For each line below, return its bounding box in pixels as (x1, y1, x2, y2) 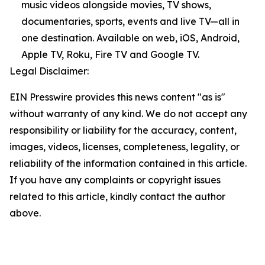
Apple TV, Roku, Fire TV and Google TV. (21, 49, 199, 61)
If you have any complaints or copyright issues (9, 174, 221, 186)
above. (9, 207, 41, 219)
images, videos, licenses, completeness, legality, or (9, 141, 240, 153)
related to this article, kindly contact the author (9, 190, 225, 203)
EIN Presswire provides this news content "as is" (9, 91, 225, 104)
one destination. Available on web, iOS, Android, (21, 32, 240, 44)
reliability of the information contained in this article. (9, 157, 247, 170)
